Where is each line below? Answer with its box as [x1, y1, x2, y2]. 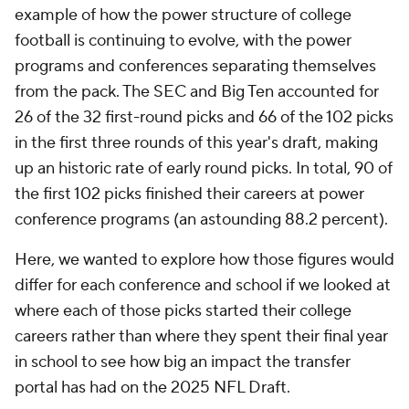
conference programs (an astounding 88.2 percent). [15, 209, 392, 230]
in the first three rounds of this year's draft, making [15, 132, 378, 153]
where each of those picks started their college [15, 300, 351, 321]
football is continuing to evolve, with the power [15, 30, 351, 51]
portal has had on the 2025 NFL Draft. [15, 377, 294, 398]
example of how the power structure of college [15, 5, 351, 26]
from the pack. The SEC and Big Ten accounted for [15, 81, 379, 102]
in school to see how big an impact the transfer [15, 351, 351, 372]
